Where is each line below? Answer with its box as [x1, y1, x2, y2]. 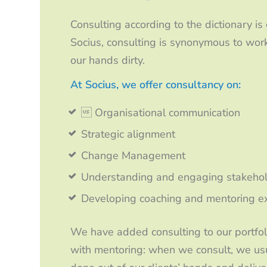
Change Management [81, 148, 186, 163]
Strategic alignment [81, 126, 176, 141]
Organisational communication [81, 105, 241, 120]
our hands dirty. [70, 52, 145, 67]
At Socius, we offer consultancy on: [70, 77, 241, 92]
